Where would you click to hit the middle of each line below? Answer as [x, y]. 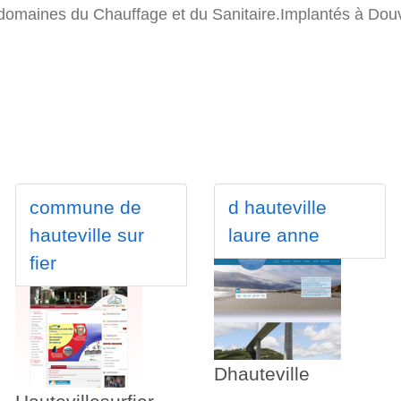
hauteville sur [86, 235]
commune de [85, 208]
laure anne [273, 235]
